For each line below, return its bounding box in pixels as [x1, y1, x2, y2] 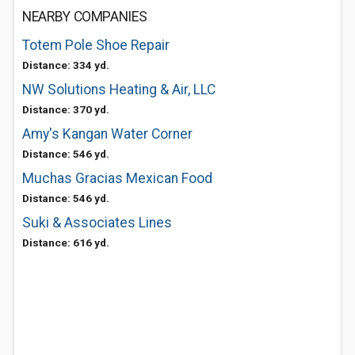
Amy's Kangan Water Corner [22, 126, 193, 142]
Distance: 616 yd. [22, 236, 109, 249]
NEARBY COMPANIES [22, 9, 147, 25]
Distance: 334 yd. [22, 59, 109, 71]
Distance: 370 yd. [22, 103, 109, 116]
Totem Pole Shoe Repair [22, 37, 170, 53]
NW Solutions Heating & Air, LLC [22, 82, 216, 97]
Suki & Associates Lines [22, 215, 172, 231]
